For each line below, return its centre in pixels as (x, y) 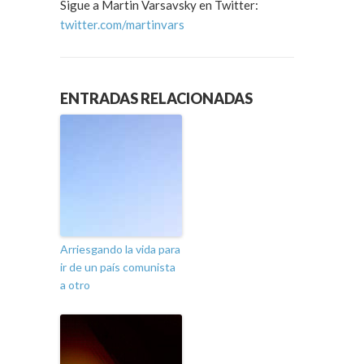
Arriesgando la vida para (120, 249)
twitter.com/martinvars (122, 24)
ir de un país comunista (118, 267)
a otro (75, 285)
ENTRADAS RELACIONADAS (156, 99)
